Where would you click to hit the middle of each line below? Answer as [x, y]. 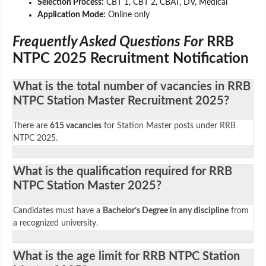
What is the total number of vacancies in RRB [132, 86]
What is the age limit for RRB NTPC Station [126, 256]
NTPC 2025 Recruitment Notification [131, 58]
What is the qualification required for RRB [123, 171]
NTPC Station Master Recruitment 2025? [121, 101]
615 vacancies [76, 126]
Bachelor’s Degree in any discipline [166, 210]
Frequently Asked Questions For [108, 42]
